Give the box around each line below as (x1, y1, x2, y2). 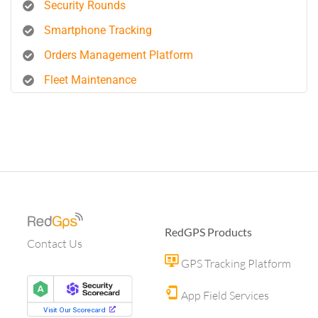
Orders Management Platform (44, 48, 193, 62)
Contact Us (27, 236, 82, 251)
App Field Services (179, 288, 269, 302)
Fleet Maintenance (44, 73, 136, 87)
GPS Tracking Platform (179, 256, 291, 270)
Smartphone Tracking (44, 23, 152, 37)
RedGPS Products (165, 225, 252, 238)
